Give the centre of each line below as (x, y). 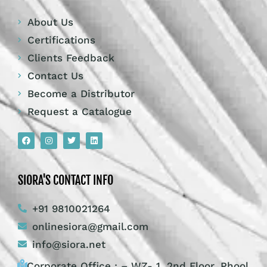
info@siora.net (69, 244)
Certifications (62, 40)
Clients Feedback (71, 58)
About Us (51, 22)
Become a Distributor (81, 93)
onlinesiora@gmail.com (90, 226)
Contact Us (56, 75)
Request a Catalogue (80, 111)
